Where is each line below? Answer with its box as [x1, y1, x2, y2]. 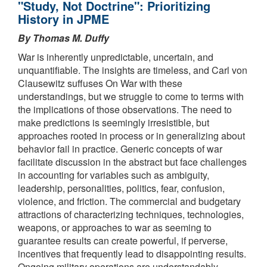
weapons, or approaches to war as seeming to [18, 221, 212, 235]
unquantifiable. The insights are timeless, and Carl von [18, 63, 247, 77]
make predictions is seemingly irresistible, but [18, 116, 209, 130]
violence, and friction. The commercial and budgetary [18, 194, 241, 209]
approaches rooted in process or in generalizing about [18, 129, 245, 143]
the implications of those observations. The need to [18, 103, 232, 117]
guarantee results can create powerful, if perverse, [18, 234, 228, 248]
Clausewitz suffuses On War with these [18, 76, 182, 91]
